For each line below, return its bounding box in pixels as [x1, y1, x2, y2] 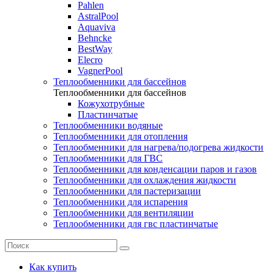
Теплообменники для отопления [53, 131, 188, 141]
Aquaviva [78, 22, 115, 32]
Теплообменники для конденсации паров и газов [53, 164, 257, 174]
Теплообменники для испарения [53, 197, 188, 207]
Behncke [78, 33, 112, 43]
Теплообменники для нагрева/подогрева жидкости [53, 142, 263, 152]
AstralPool [78, 11, 118, 21]
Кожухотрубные [78, 98, 144, 109]
